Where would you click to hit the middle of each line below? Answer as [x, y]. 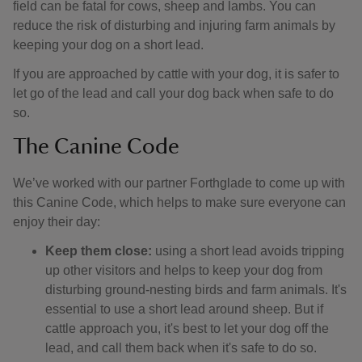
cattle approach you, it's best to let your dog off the [187, 328]
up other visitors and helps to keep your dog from [184, 270]
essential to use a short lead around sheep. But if [184, 309]
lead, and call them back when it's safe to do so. [181, 348]
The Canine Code [96, 146]
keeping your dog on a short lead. [108, 45]
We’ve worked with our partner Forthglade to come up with [179, 183]
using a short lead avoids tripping [250, 251]
